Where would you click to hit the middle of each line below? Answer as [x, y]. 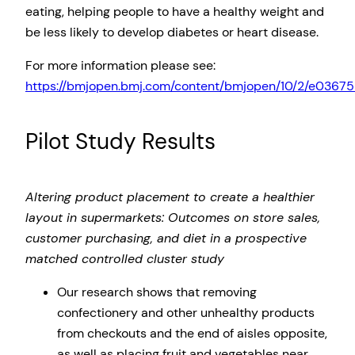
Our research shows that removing [157, 292]
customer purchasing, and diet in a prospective [166, 239]
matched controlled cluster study [125, 259]
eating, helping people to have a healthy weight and [175, 11]
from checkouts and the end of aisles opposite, [192, 334]
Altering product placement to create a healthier [170, 197]
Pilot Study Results [120, 142]
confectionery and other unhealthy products [186, 313]
